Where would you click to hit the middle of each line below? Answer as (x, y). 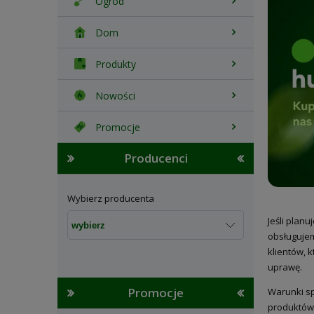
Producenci (156, 158)
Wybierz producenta (111, 198)
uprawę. (285, 267)
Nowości (115, 95)
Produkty (116, 64)
